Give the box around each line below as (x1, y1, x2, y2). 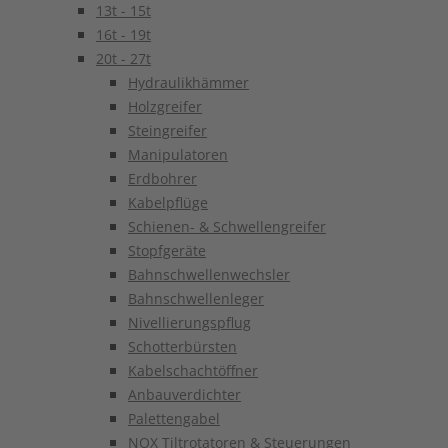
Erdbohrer (128, 169, 197, 188)
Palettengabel (128, 409, 220, 428)
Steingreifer (128, 121, 207, 140)
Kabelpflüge (128, 193, 208, 212)
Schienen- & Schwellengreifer (128, 217, 326, 236)
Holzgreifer (128, 97, 202, 116)
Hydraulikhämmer (128, 73, 249, 92)
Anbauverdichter (128, 385, 241, 404)
